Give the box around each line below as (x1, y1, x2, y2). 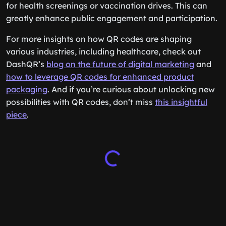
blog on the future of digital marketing (46, 59, 194, 69)
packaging (6, 84, 47, 94)
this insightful (155, 97, 207, 107)
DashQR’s (6, 59, 46, 69)
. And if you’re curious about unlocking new (47, 84, 215, 94)
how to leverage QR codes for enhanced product (6, 72, 194, 82)
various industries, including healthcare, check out (6, 46, 201, 56)
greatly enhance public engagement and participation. (6, 13, 217, 23)
